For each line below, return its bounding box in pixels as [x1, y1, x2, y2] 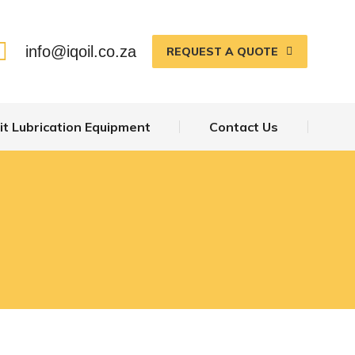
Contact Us [209, 119, 279, 135]
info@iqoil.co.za [25, 43, 137, 60]
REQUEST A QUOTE [166, 44, 279, 59]
